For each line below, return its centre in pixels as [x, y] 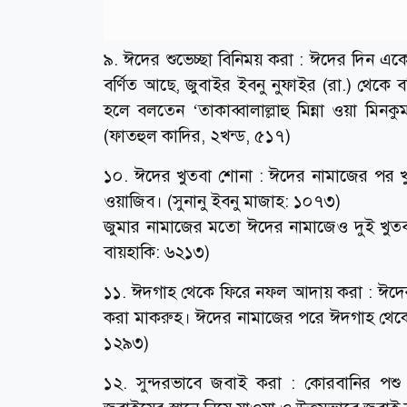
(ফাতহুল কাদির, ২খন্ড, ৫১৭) [197, 136]
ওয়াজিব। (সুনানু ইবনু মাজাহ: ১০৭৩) [222, 202]
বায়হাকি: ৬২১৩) [157, 253]
